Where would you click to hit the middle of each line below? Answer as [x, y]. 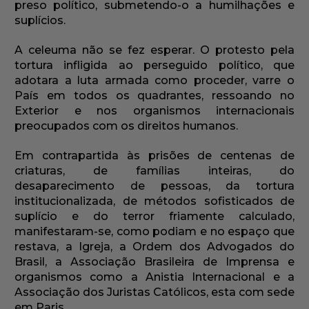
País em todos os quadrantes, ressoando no [154, 96]
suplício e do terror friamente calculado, [154, 217]
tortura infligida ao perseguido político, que [154, 66]
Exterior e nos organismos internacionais [154, 111]
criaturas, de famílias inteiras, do [154, 171]
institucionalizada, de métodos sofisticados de [154, 201]
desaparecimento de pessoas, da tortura [154, 186]
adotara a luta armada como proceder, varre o [154, 81]
